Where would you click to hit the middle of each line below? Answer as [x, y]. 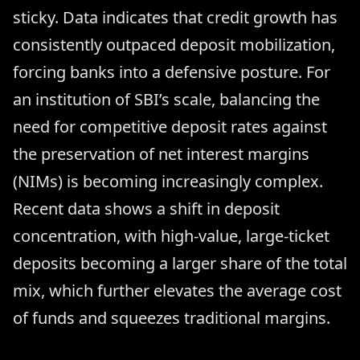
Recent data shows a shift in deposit [146, 209]
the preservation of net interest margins [161, 154]
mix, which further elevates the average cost [177, 291]
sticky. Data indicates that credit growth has [175, 18]
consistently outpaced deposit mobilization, [174, 45]
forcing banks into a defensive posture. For [172, 72]
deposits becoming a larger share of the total [180, 264]
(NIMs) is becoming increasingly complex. [168, 182]
